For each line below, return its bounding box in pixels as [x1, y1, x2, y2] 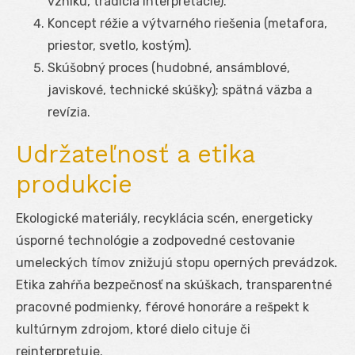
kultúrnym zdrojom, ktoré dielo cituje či [16, 321, 250, 337]
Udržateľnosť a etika [16, 139, 254, 168]
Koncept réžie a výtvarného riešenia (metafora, [48, 15, 327, 31]
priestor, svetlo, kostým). [48, 37, 192, 53]
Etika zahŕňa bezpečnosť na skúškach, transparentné [16, 277, 332, 292]
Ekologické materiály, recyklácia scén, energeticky [16, 210, 313, 226]
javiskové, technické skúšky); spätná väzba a [48, 82, 312, 97]
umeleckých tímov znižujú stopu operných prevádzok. [16, 254, 338, 270]
